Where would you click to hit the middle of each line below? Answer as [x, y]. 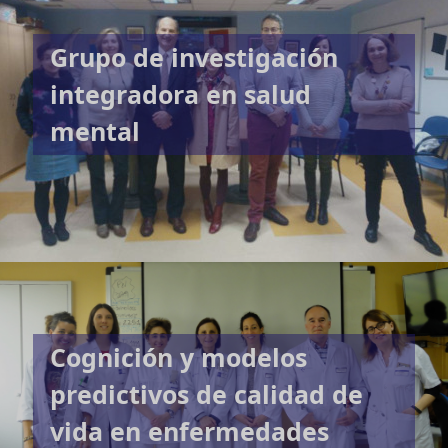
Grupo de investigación [194, 56]
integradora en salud [181, 93]
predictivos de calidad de [207, 393]
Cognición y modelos [179, 356]
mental [95, 130]
